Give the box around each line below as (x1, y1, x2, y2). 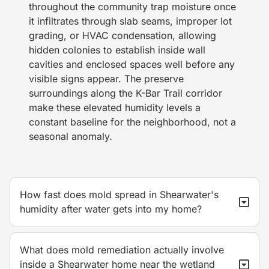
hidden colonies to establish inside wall (29, 43, 205, 56)
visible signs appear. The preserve (29, 72, 184, 85)
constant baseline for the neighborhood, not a (29, 115, 236, 128)
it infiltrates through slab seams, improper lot (29, 14, 232, 27)
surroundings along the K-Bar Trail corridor (29, 86, 222, 99)
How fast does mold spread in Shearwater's (20, 189, 219, 201)
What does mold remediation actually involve (20, 244, 224, 256)
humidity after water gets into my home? (20, 203, 202, 216)
